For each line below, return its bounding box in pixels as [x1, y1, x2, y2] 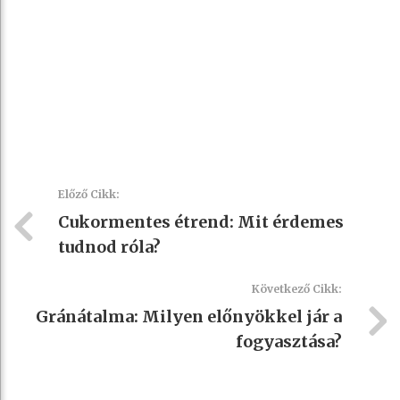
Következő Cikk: [252, 281, 342, 296]
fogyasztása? [236, 330, 342, 352]
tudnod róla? [58, 236, 161, 257]
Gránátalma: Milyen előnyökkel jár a [36, 305, 342, 327]
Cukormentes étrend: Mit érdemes [58, 211, 344, 232]
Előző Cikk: [58, 187, 120, 201]
